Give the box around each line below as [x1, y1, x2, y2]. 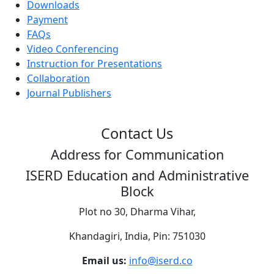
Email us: [81, 253, 127, 267]
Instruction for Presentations [27, 56, 162, 70]
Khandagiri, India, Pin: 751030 [68, 229, 206, 243]
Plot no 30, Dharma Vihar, [78, 204, 196, 218]
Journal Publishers [27, 86, 111, 100]
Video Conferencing [27, 42, 119, 56]
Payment [27, 12, 68, 26]
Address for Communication [50, 145, 224, 163]
